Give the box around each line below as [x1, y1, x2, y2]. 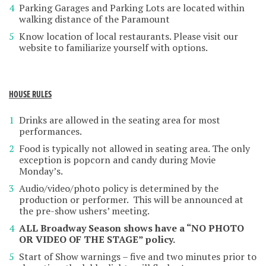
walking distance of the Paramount [19, 12, 170, 26]
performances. [19, 124, 82, 138]
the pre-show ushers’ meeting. [19, 204, 150, 217]
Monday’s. [19, 164, 63, 178]
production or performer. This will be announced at [19, 192, 243, 206]
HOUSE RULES [9, 88, 52, 101]
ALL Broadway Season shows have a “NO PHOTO [19, 221, 244, 235]
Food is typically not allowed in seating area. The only [19, 141, 250, 155]
